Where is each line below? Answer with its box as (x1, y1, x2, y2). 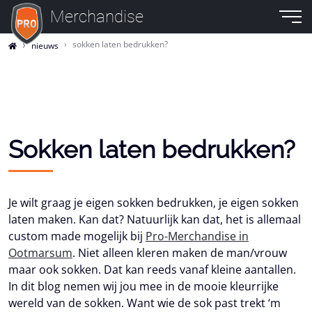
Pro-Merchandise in (146, 228, 249, 244)
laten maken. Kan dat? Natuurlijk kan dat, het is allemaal (8, 212, 301, 227)
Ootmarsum (8, 245, 72, 260)
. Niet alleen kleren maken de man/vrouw (72, 245, 287, 260)
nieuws (31, 40, 58, 52)
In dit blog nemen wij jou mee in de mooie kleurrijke (8, 279, 279, 294)
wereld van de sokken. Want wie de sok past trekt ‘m (8, 295, 281, 311)
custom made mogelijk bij (8, 228, 146, 244)
